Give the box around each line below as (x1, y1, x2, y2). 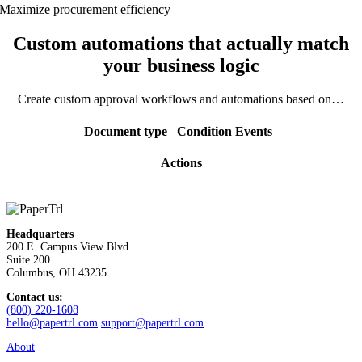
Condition (176, 124, 235, 138)
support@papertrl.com (101, 317, 204, 330)
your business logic (103, 54, 259, 76)
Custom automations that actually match (13, 32, 349, 54)
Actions (160, 155, 202, 170)
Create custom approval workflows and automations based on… (18, 92, 344, 107)
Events (234, 124, 276, 138)
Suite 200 (6, 254, 50, 267)
